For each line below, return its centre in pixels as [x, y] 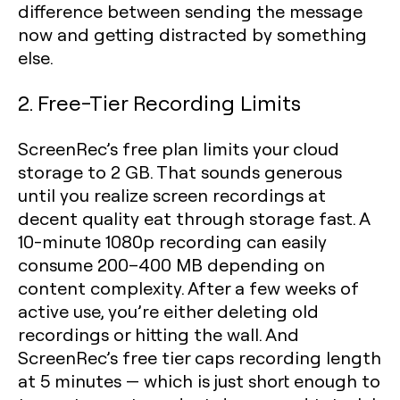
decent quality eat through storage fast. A [194, 218]
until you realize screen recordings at [172, 195]
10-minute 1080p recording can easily [172, 241]
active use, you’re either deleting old [168, 311]
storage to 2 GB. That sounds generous [180, 171]
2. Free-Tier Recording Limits [159, 102]
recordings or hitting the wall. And [158, 334]
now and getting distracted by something [192, 34]
